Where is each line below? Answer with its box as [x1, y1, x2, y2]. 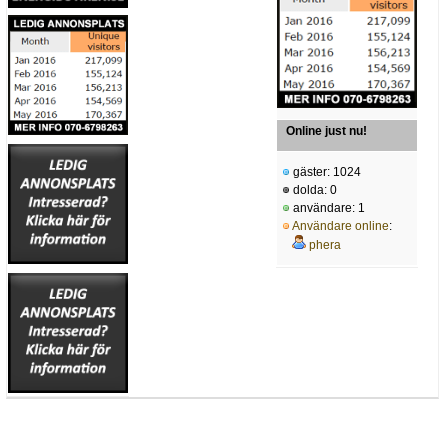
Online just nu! [286, 124, 367, 139]
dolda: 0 [290, 183, 337, 198]
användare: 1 [290, 201, 365, 216]
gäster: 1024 [290, 165, 361, 180]
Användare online [292, 219, 389, 234]
